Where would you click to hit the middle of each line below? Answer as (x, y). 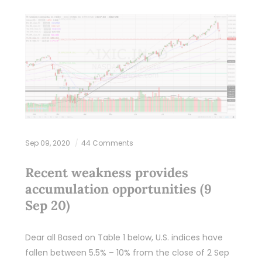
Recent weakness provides (106, 172)
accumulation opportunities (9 (118, 189)
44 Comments (107, 143)
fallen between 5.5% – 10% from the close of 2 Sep (127, 252)
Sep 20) (47, 205)
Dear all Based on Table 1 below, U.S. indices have (124, 237)
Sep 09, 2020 (48, 143)
